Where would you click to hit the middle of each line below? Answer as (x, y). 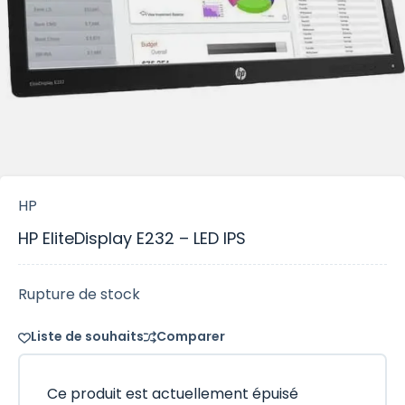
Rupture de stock (79, 294)
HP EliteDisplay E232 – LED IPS (132, 238)
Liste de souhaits (87, 336)
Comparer (191, 336)
